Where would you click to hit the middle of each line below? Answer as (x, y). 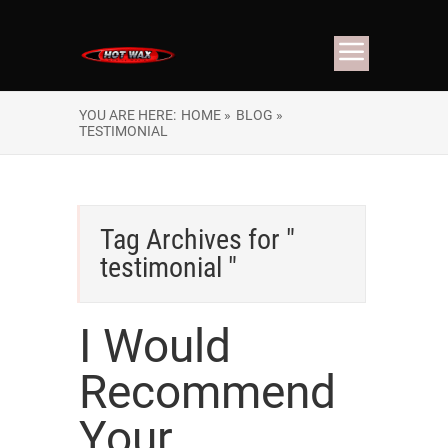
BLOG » (259, 115)
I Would (155, 346)
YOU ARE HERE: (127, 115)
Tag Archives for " (197, 239)
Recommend (207, 392)
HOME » (206, 115)
